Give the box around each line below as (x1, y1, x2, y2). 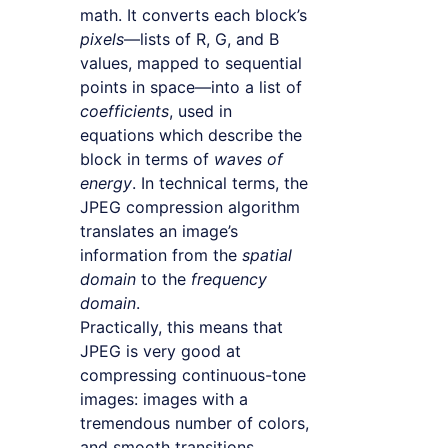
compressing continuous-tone (80, 364, 306, 385)
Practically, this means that (80, 316, 283, 337)
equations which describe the (80, 124, 302, 145)
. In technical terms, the (132, 172, 308, 193)
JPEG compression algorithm (80, 196, 300, 217)
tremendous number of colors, (80, 412, 309, 433)
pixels (80, 28, 124, 49)
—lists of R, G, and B (124, 28, 279, 49)
